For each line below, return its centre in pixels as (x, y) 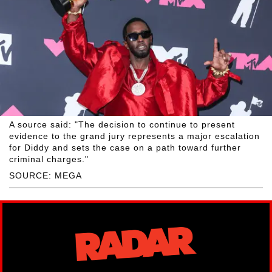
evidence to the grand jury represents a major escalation (134, 136)
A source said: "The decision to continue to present (122, 125)
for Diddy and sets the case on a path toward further (125, 148)
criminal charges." (49, 159)
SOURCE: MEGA (46, 176)
